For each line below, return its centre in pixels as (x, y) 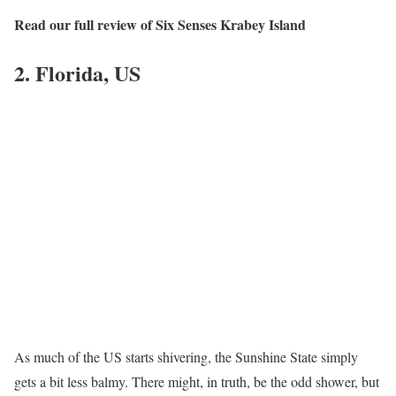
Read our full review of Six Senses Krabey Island (160, 24)
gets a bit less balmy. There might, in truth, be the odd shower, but (197, 382)
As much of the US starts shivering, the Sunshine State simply (186, 357)
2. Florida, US (77, 72)
